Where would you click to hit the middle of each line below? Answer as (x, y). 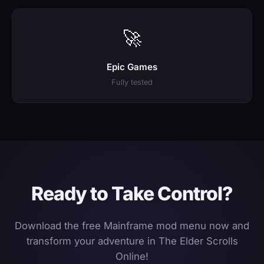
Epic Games (132, 67)
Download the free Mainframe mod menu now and (132, 225)
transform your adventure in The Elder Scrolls (132, 241)
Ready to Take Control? (132, 193)
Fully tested (132, 82)
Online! (132, 256)
